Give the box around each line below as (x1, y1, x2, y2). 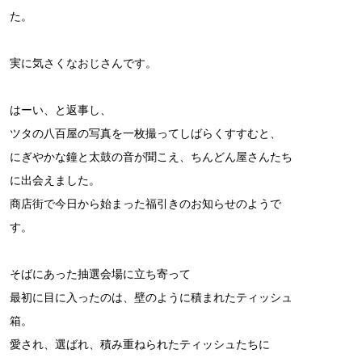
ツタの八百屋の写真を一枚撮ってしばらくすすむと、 (10, 127, 281, 141)
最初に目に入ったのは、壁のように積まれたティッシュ (10, 291, 293, 305)
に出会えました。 (10, 174, 100, 187)
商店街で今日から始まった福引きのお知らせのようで (10, 197, 281, 211)
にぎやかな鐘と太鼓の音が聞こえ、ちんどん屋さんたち (10, 150, 293, 164)
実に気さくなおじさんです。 (10, 57, 157, 70)
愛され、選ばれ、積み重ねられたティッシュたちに (10, 338, 270, 351)
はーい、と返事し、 (10, 103, 112, 117)
